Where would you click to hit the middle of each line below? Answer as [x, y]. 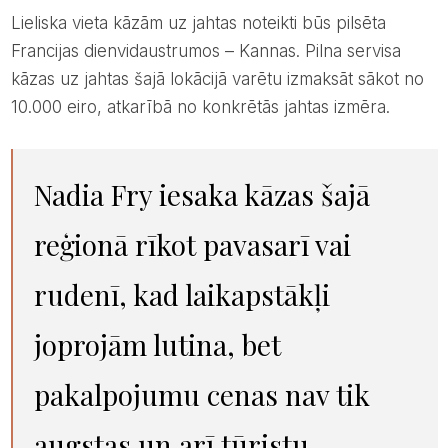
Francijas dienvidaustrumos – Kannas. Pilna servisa [205, 51]
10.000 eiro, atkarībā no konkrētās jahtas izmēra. [200, 107]
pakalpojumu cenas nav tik [201, 395]
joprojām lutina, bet [157, 345]
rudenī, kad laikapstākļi [181, 295]
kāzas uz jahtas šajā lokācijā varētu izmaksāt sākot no [217, 79]
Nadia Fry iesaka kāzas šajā [42, 195]
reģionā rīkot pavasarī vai [192, 245]
